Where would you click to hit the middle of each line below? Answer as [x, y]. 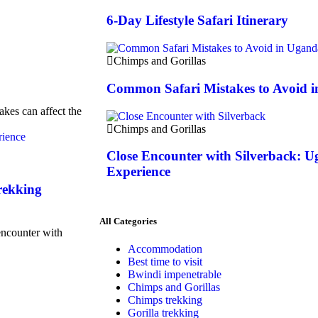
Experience [138, 172]
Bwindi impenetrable [175, 275]
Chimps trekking [165, 300]
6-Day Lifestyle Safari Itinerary [197, 21]
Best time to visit [165, 262]
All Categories [128, 221]
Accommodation [165, 249]
